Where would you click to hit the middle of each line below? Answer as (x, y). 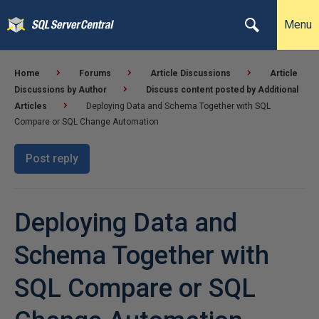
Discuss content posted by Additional (222, 90)
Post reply (52, 158)
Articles (31, 106)
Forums (95, 73)
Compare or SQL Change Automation (87, 122)
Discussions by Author (61, 90)
